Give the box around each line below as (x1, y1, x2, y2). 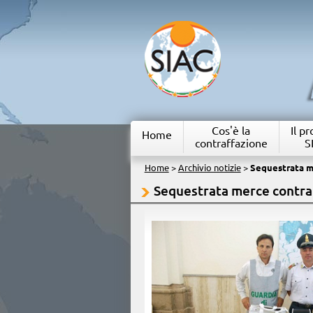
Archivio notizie (177, 163, 241, 173)
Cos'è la (212, 124, 251, 137)
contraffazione (194, 137, 268, 150)
